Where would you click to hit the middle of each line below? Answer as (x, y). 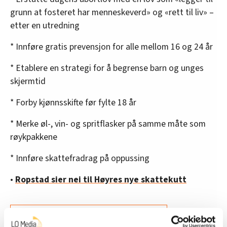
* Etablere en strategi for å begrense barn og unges (107, 68)
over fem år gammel (123, 214)
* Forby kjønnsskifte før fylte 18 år (73, 102)
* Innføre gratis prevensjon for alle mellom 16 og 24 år (111, 47)
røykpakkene (34, 137)
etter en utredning (45, 25)
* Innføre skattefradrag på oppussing (80, 158)
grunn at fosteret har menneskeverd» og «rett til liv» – (112, 12)
